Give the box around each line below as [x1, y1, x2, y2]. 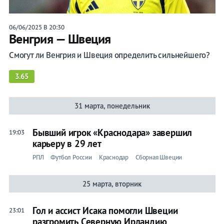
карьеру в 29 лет [32, 137, 101, 150]
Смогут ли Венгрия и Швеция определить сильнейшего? [8, 49, 210, 61]
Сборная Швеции [135, 153, 182, 162]
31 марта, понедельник [74, 101, 150, 111]
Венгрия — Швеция [8, 30, 111, 47]
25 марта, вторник [82, 179, 142, 189]
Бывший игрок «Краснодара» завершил [32, 126, 192, 139]
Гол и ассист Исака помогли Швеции [32, 204, 178, 217]
